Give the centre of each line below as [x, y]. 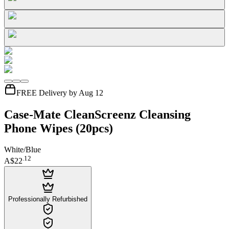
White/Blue [22, 150]
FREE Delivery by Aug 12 [60, 93]
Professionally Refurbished [48, 199]
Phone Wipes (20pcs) [59, 128]
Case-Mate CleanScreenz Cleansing [97, 114]
